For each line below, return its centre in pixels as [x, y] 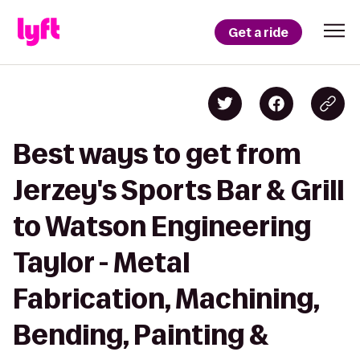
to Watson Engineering [162, 226]
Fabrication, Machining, [166, 299]
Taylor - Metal [101, 262]
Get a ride [258, 32]
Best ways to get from [157, 154]
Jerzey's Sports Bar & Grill [178, 190]
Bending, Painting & [141, 335]
